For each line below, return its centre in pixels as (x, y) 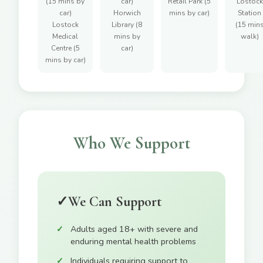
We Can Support (115, 202)
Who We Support (131, 143)
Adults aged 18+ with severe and (134, 229)
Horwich (127, 13)
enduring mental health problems (133, 242)
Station (249, 13)
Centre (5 (65, 48)
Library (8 (127, 25)
